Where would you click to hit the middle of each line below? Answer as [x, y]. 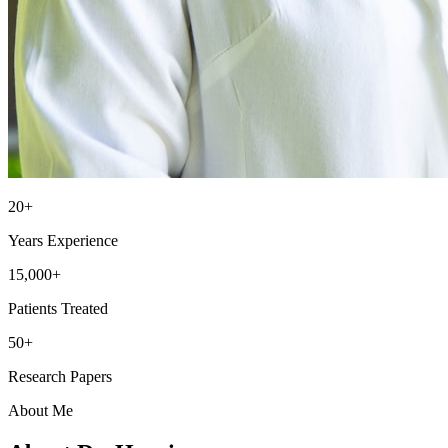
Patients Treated [58, 308]
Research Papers [60, 376]
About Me [40, 410]
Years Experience [63, 240]
